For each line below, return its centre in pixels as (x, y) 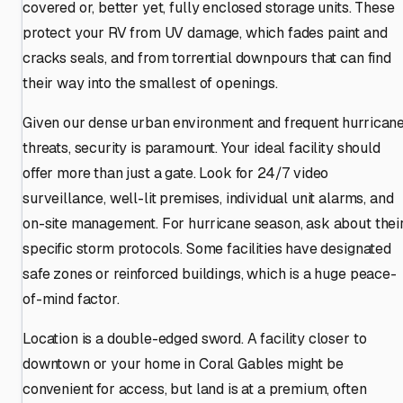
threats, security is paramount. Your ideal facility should (201, 148)
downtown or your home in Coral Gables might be (183, 363)
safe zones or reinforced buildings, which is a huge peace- (210, 273)
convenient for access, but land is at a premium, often (195, 389)
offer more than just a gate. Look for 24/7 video (176, 173)
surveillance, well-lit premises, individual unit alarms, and (208, 198)
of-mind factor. (71, 299)
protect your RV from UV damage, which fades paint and (205, 32)
